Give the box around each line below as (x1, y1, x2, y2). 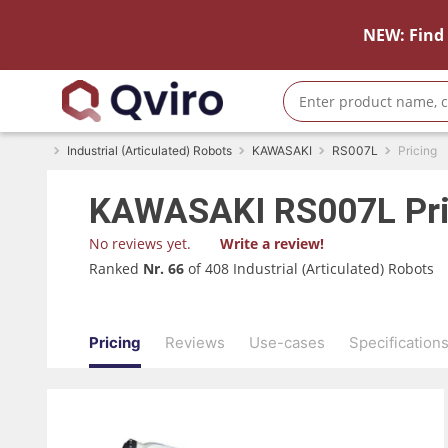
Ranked (89, 258, 143, 278)
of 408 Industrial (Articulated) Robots (188, 258, 434, 278)
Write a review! (220, 234, 324, 253)
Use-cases (249, 332, 325, 352)
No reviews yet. (89, 234, 191, 253)
